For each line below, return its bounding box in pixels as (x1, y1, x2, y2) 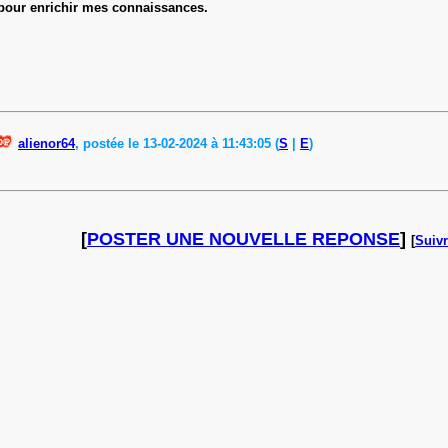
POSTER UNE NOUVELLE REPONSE (87, 228, 400, 249)
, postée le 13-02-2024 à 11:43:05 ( (75, 135, 279, 151)
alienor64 (18, 135, 75, 151)
